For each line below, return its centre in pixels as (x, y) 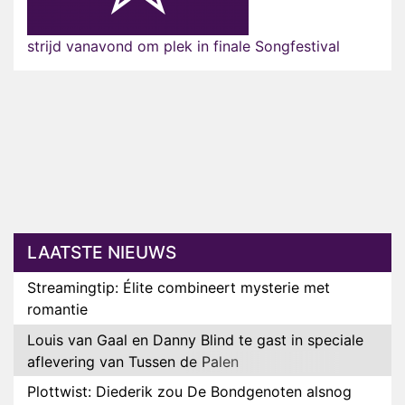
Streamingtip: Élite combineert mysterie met (179, 288)
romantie (57, 310)
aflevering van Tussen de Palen (133, 361)
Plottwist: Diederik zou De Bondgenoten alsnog (189, 392)
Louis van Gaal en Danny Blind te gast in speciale (195, 339)
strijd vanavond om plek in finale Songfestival (184, 47)
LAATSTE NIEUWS (102, 253)
